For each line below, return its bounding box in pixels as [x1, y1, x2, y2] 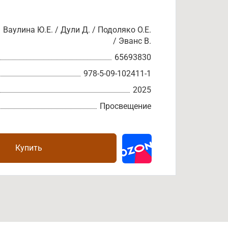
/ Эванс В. [113, 36, 151, 46]
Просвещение [100, 101, 151, 111]
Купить [15, 143, 42, 153]
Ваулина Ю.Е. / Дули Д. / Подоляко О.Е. [3, 25, 151, 35]
